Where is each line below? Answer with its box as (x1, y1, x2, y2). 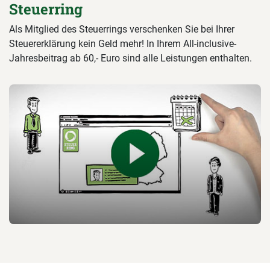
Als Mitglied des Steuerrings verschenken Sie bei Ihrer (9, 24, 234, 36)
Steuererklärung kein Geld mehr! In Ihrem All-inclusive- (9, 38, 236, 50)
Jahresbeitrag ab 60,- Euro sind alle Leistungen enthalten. (9, 52, 252, 64)
